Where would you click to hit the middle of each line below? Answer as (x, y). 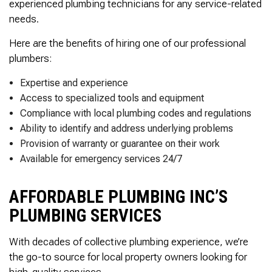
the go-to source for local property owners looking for (128, 257)
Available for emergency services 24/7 (102, 158)
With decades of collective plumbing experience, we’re (129, 241)
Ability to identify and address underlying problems (126, 128)
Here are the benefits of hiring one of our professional (127, 43)
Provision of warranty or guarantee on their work (120, 143)
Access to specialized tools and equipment (112, 98)
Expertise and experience (74, 83)
